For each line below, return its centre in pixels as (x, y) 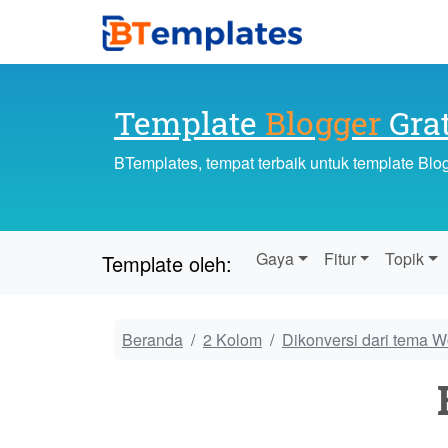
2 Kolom (232, 340)
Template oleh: (167, 263)
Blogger (323, 123)
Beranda (152, 340)
